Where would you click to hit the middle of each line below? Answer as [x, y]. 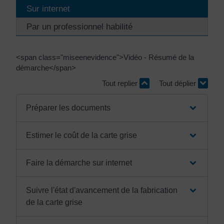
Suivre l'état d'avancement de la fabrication [101, 190]
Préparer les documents [68, 107]
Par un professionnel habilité [79, 26]
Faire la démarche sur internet [80, 162]
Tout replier [121, 83]
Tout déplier [178, 83]
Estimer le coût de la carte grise [81, 135]
